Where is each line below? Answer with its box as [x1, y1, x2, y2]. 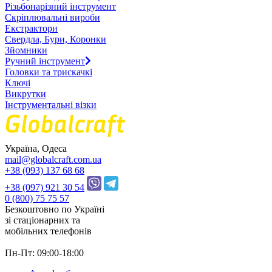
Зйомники [5, 44, 47, 55]
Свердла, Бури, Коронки [5, 33, 106, 44]
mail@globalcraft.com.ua [5, 154, 101, 165]
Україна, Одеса [5, 143, 67, 154]
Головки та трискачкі [5, 66, 92, 77]
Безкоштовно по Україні [5, 203, 104, 214]
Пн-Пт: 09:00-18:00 [5, 247, 84, 258]
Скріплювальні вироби [5, 12, 100, 22]
